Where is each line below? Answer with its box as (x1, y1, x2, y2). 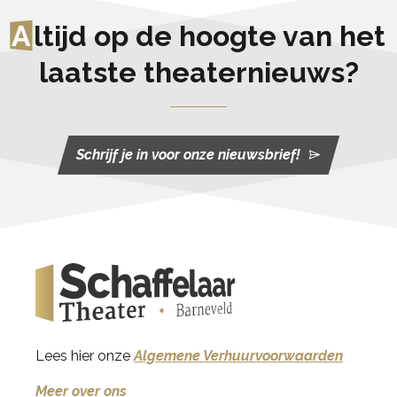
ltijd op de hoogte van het (34, 19, 386, 52)
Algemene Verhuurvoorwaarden (134, 346, 343, 364)
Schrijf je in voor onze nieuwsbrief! (75, 146, 300, 164)
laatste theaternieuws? (38, 55, 359, 89)
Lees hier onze (35, 346, 134, 364)
